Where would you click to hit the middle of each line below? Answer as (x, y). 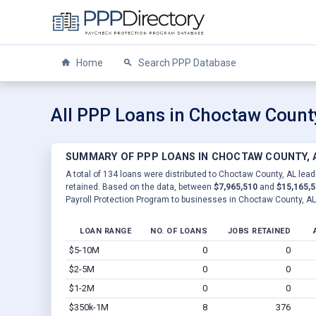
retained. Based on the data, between (140, 187)
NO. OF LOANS (179, 231)
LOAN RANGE (105, 231)
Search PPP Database (186, 63)
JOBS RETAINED (259, 231)
